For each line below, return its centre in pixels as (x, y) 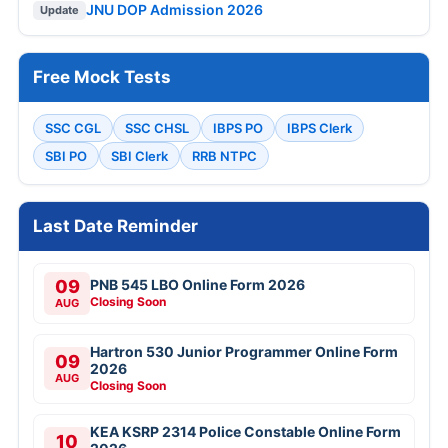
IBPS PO (238, 127)
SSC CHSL (157, 127)
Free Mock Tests (102, 76)
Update (59, 9)
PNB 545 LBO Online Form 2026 (197, 284)
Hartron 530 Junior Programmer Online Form (244, 351)
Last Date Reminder (115, 225)
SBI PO (66, 155)
